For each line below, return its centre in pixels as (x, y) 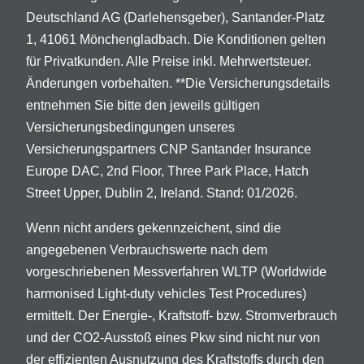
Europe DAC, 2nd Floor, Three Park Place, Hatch (167, 171)
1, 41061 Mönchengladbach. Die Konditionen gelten (176, 40)
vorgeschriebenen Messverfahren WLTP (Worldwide (176, 272)
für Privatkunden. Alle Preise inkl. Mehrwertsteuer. (169, 62)
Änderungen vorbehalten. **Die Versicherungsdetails (178, 84)
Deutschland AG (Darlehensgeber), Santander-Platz (175, 18)
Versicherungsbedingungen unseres (130, 128)
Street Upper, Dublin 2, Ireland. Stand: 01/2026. (162, 193)
